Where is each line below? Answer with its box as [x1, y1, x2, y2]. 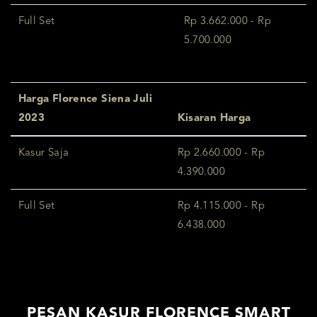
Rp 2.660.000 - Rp [177, 148, 265, 159]
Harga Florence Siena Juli [18, 94, 152, 105]
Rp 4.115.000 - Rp [177, 201, 265, 212]
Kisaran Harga [177, 113, 251, 125]
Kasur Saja [18, 148, 69, 159]
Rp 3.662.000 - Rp [183, 16, 271, 28]
